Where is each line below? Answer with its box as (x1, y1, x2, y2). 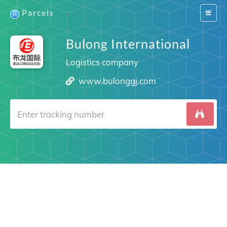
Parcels (22, 8, 54, 17)
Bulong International (65, 36, 190, 51)
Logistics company (65, 57, 138, 67)
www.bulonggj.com (79, 75, 157, 86)
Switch (205, 9, 223, 16)
